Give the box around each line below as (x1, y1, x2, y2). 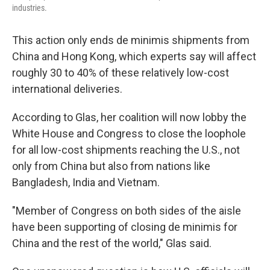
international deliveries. (12, 83, 122, 95)
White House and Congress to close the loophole (12, 127, 246, 140)
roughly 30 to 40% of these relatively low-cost (12, 66, 229, 79)
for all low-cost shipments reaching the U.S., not (12, 143, 240, 156)
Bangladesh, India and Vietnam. (12, 176, 160, 189)
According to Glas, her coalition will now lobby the (12, 111, 246, 124)
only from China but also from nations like (12, 160, 210, 172)
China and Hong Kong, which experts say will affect (12, 50, 256, 63)
